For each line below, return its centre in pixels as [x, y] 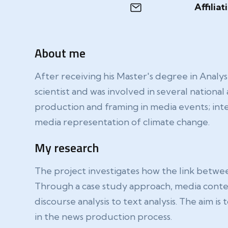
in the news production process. [103, 217]
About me [60, 53]
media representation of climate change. [122, 122]
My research [66, 148]
